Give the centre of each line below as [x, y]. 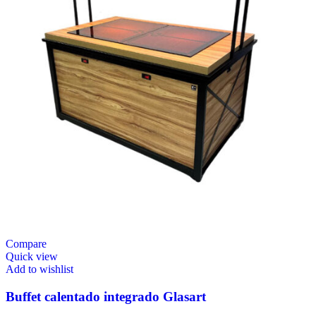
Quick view [32, 257]
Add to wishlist [39, 269]
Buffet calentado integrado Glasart [106, 296]
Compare [26, 244]
